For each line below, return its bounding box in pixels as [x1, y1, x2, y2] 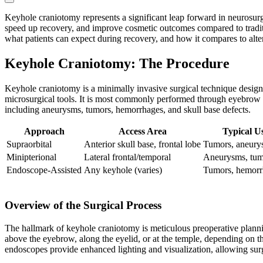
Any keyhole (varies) [84, 165, 162, 176]
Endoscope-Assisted [6, 165, 82, 176]
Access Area [118, 126, 167, 137]
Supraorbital [6, 139, 52, 150]
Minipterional [6, 152, 56, 163]
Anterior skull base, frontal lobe [84, 139, 201, 150]
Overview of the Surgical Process [5, 198, 161, 211]
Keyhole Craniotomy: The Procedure [5, 56, 230, 72]
